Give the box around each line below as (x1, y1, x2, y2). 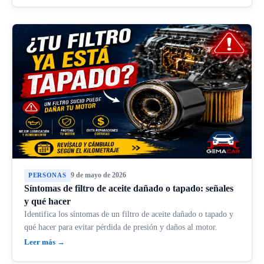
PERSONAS (28, 171, 67, 179)
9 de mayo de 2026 (70, 171, 126, 180)
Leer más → (24, 237, 65, 246)
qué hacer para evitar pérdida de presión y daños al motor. (24, 222, 217, 232)
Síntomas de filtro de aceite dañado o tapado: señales (24, 183, 233, 193)
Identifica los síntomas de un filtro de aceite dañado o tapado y (24, 209, 233, 219)
